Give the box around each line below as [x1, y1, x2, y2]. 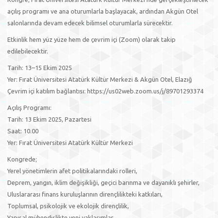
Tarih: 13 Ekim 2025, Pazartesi [7, 116, 91, 123]
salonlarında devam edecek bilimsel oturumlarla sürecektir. [7, 19, 173, 26]
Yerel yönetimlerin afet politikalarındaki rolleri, [7, 167, 137, 174]
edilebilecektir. [7, 48, 48, 54]
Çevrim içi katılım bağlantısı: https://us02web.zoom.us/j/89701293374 [7, 88, 203, 94]
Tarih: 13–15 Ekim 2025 [7, 64, 72, 71]
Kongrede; [7, 156, 37, 163]
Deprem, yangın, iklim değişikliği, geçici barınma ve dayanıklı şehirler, [7, 179, 200, 186]
